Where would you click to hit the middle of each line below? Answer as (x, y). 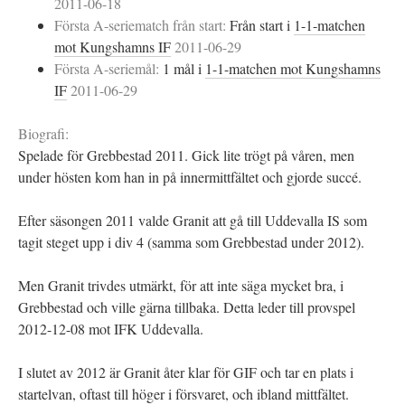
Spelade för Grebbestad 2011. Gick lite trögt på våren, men (186, 155)
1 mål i (184, 68)
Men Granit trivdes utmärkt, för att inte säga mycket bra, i (181, 285)
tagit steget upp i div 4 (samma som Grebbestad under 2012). (191, 242)
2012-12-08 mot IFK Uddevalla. (111, 329)
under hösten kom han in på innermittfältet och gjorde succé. (190, 177)
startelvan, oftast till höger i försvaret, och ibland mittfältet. (184, 394)
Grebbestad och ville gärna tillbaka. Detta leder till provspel (187, 307)
